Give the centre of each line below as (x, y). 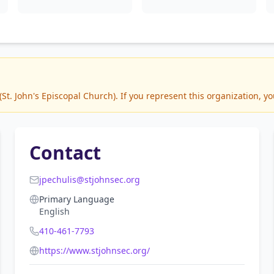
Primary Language (77, 199)
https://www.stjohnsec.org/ (94, 250)
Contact (65, 153)
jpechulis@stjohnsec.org (90, 180)
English (54, 211)
